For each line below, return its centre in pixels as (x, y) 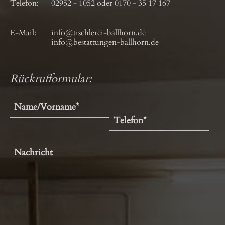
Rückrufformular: (51, 79)
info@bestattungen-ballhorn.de (105, 42)
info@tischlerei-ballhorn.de (98, 33)
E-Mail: (23, 33)
